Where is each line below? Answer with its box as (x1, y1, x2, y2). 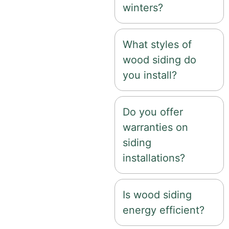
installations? (123, 151, 185, 164)
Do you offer (123, 105, 183, 118)
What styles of (123, 38, 192, 51)
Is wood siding (123, 188, 192, 201)
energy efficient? (123, 203, 204, 216)
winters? (123, 1, 163, 14)
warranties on (123, 121, 188, 133)
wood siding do (123, 53, 196, 66)
